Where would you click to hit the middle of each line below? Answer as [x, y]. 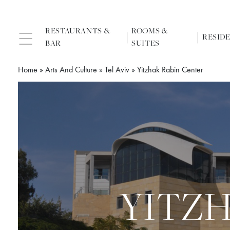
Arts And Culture [71, 70]
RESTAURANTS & [78, 31]
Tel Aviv [117, 70]
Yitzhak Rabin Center [170, 70]
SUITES [146, 43]
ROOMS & [150, 31]
